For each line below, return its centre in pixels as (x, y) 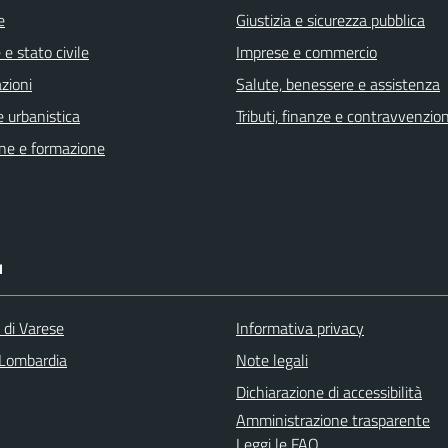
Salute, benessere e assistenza (338, 83)
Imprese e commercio (306, 51)
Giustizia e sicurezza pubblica (330, 19)
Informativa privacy (300, 327)
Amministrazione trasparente (333, 419)
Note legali (272, 359)
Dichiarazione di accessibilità (329, 391)
